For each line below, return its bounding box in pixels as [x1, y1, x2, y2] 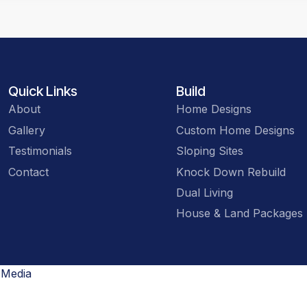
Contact [8, 164, 49, 179]
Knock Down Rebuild [176, 164, 286, 179]
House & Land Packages [176, 206, 304, 221]
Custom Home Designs [176, 123, 295, 137]
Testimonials [8, 144, 73, 158]
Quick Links [8, 83, 78, 100]
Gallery [8, 123, 46, 137]
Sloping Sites [176, 144, 244, 158]
